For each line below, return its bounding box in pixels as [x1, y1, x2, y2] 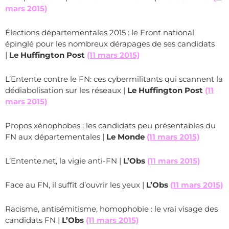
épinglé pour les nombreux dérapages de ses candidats [5, 39, 215, 49]
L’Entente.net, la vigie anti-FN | [5, 156, 121, 166]
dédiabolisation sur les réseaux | [5, 85, 127, 95]
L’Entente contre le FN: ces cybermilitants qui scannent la [5, 74, 223, 84]
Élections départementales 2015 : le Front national [5, 28, 194, 37]
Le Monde [106, 132, 145, 142]
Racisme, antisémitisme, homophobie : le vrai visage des [5, 204, 218, 214]
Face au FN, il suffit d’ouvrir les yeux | [5, 180, 146, 190]
